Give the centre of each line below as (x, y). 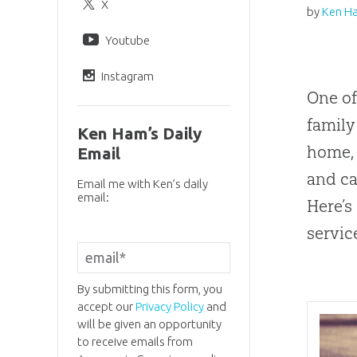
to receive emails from (135, 341)
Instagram (127, 76)
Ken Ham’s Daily (139, 134)
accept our (106, 306)
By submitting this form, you (149, 288)
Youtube (127, 40)
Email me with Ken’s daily (142, 184)
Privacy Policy (169, 306)
